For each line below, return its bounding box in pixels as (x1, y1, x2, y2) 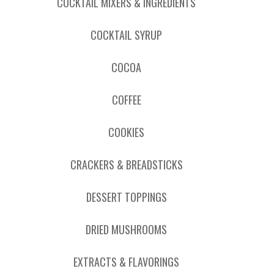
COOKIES (108, 124, 144, 140)
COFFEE (111, 92, 141, 108)
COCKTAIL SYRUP (91, 27, 162, 43)
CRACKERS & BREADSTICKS (70, 157, 183, 172)
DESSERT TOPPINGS (86, 189, 167, 205)
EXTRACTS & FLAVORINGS (73, 254, 179, 270)
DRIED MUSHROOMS (86, 221, 167, 237)
